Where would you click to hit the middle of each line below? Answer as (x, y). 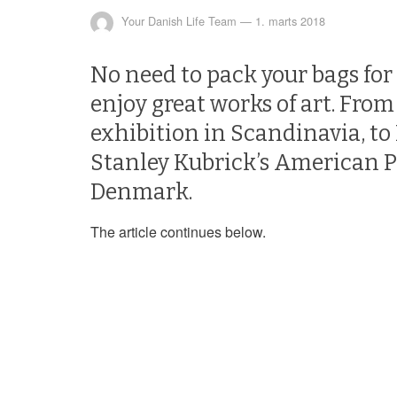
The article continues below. (178, 232)
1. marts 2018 (290, 21)
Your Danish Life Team (179, 21)
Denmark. (141, 192)
